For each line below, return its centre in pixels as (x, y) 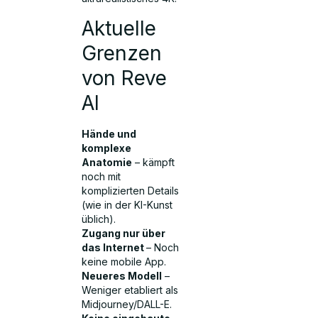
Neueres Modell (122, 275)
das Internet (114, 247)
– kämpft (154, 162)
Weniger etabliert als (130, 290)
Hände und (109, 133)
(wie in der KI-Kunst (127, 204)
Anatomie (107, 162)
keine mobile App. (124, 261)
